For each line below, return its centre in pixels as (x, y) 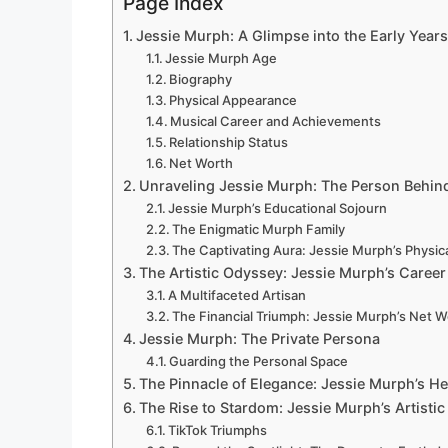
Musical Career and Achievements (276, 121)
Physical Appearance (233, 100)
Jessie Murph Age (221, 58)
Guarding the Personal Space (259, 361)
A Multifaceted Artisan (237, 295)
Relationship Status (229, 142)
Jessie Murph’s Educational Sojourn (278, 208)
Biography (201, 79)
